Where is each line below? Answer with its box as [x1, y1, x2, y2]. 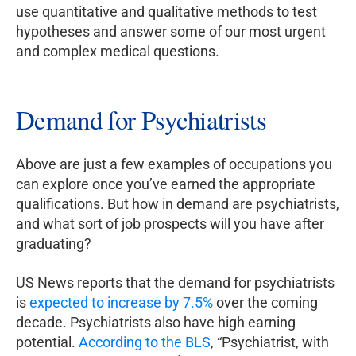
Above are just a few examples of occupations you [16, 156, 332, 173]
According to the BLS [79, 334, 211, 351]
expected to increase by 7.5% [29, 294, 213, 311]
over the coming [213, 294, 318, 311]
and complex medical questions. [16, 43, 219, 60]
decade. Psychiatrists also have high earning [16, 314, 296, 331]
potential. [16, 334, 79, 351]
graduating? [16, 235, 91, 253]
